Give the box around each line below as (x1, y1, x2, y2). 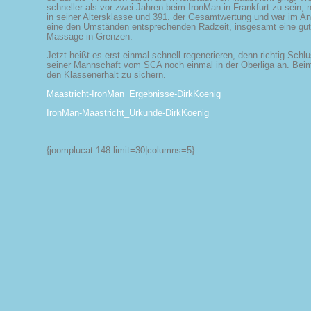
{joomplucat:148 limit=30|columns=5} (47, 145, 197, 156)
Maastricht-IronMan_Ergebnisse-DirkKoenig (47, 88, 221, 99)
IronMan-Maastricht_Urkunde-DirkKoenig (47, 107, 209, 118)
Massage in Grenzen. (47, 31, 133, 42)
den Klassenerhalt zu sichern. (47, 69, 166, 81)
